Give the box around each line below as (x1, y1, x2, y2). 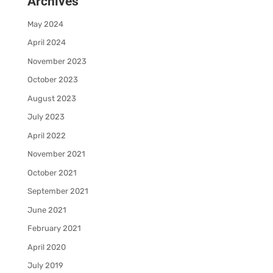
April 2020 (27, 242, 66, 252)
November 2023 (27, 56, 87, 66)
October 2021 (27, 168, 77, 177)
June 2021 (27, 205, 66, 214)
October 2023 (27, 75, 78, 85)
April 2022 (27, 130, 66, 140)
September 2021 (27, 186, 88, 196)
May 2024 (27, 19, 63, 29)
